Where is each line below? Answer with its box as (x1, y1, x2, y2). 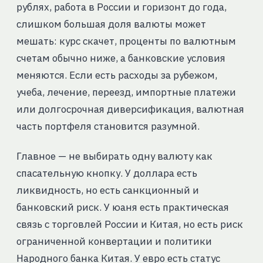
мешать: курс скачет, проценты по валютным (16, 35, 236, 48)
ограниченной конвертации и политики (16, 235, 212, 248)
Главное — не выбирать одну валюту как (16, 150, 213, 163)
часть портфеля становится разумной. (16, 120, 200, 133)
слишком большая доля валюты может (16, 18, 206, 31)
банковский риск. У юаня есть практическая (16, 201, 229, 214)
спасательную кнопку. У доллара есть (16, 167, 197, 180)
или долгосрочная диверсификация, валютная (16, 103, 244, 116)
